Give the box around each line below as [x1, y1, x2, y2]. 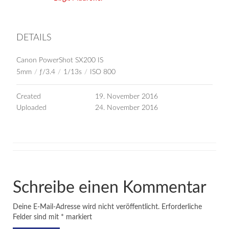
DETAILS [16, 33, 52, 42]
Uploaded [16, 104, 47, 111]
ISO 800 [90, 68, 116, 76]
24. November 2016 [95, 104, 158, 111]
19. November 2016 [95, 93, 158, 100]
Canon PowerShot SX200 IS [16, 56, 103, 64]
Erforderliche [162, 203, 202, 211]
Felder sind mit [13, 213, 61, 221]
